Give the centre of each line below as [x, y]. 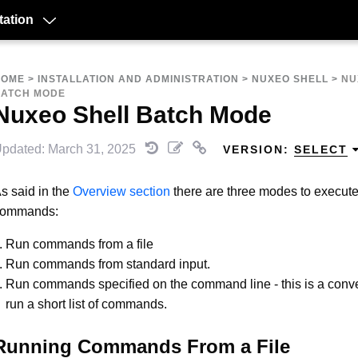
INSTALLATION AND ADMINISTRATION [138, 79]
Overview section [121, 191]
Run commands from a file [80, 244]
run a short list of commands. [86, 304]
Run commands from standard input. [108, 264]
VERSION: [259, 149]
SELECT [321, 149]
